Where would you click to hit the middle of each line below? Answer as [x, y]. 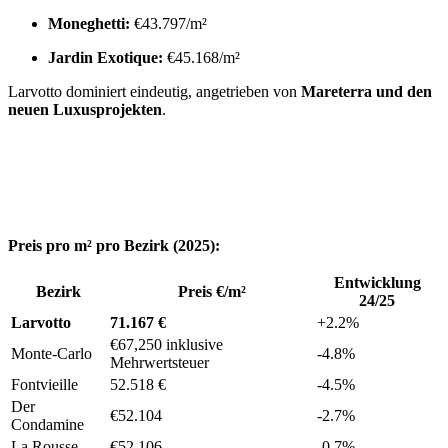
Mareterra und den [366, 91]
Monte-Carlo [51, 353]
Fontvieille [44, 384]
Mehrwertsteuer [159, 362]
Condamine [47, 424]
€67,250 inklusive [166, 344]
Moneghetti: [89, 23]
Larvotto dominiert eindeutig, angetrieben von [154, 91]
